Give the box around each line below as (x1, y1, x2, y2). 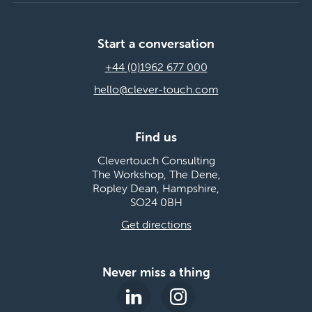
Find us (135, 128, 177, 145)
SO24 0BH (130, 194, 182, 209)
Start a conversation (97, 35, 214, 52)
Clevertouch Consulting (97, 153, 215, 167)
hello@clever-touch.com (93, 81, 219, 96)
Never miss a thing (102, 263, 210, 280)
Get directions (120, 217, 192, 231)
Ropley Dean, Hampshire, (93, 180, 219, 195)
